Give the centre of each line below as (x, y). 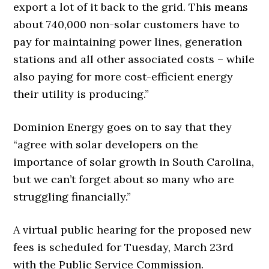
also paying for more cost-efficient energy (123, 76)
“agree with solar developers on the (106, 144)
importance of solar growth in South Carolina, (134, 162)
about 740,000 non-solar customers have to (127, 24)
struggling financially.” (72, 196)
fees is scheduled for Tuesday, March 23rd (124, 247)
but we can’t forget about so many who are (124, 179)
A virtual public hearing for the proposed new (132, 229)
